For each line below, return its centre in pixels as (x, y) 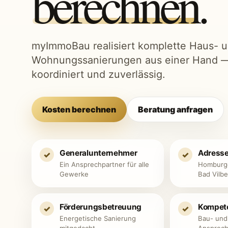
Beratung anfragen (175, 109)
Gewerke (74, 174)
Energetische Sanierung (98, 218)
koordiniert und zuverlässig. (98, 74)
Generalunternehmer (98, 153)
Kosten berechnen (79, 109)
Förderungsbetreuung (101, 207)
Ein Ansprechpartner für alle (104, 164)
